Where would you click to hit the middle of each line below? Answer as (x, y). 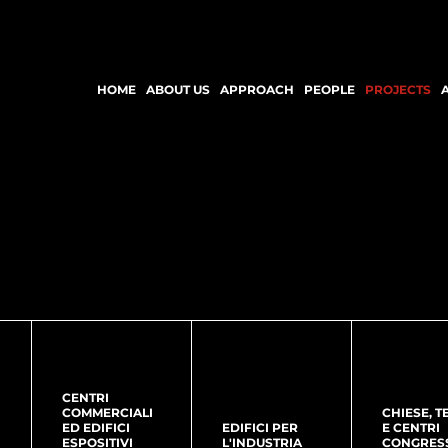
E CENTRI (411, 427)
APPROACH (257, 89)
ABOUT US (178, 89)
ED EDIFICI (96, 427)
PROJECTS (398, 89)
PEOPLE (329, 89)
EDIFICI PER (260, 427)
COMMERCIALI (107, 412)
